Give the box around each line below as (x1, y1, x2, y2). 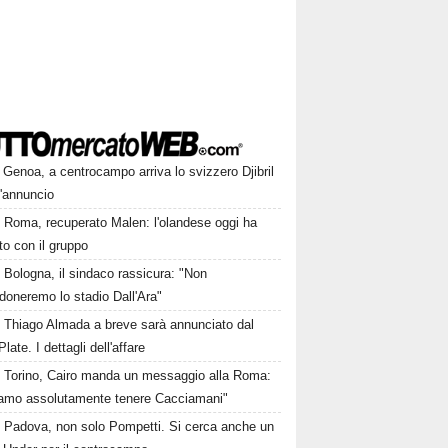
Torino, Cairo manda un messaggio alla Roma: (4, 368, 272, 384)
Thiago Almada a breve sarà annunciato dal (4, 317, 255, 333)
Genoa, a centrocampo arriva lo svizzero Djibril (3, 164, 275, 180)
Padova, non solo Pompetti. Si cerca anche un (4, 419, 275, 435)
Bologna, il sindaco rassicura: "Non (4, 266, 208, 282)
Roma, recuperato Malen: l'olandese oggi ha (4, 215, 258, 231)
